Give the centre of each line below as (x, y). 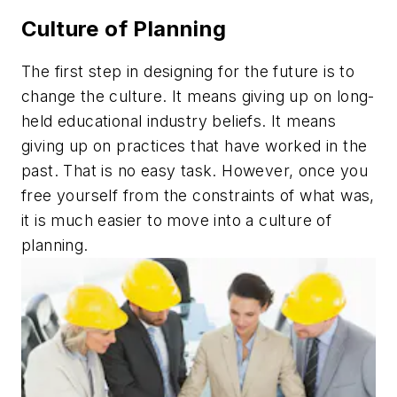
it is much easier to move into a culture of (177, 220)
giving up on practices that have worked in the (195, 145)
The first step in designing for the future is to (188, 71)
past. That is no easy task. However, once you (195, 170)
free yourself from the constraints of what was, (198, 195)
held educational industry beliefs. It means (179, 121)
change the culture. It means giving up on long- (198, 96)
